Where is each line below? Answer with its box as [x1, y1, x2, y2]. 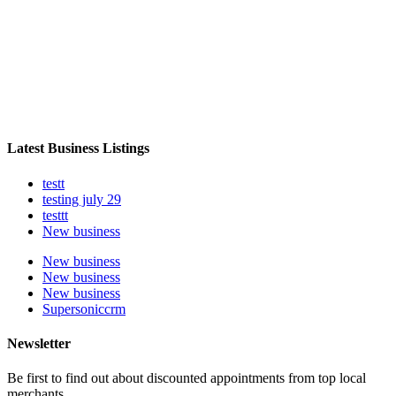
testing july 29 [42, 191, 121, 207]
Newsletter [7, 335, 71, 351]
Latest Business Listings [7, 141, 149, 156]
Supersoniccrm [42, 301, 126, 316]
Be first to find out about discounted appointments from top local [7, 370, 366, 386]
